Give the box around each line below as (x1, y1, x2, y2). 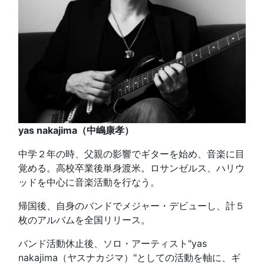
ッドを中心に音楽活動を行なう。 (18, 176, 160, 189)
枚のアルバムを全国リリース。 (18, 214, 150, 226)
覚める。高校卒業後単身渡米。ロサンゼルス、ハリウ (18, 162, 245, 174)
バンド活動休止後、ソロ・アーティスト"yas (18, 237, 207, 250)
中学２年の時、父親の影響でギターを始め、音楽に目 (18, 148, 245, 160)
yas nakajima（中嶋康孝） (18, 124, 134, 137)
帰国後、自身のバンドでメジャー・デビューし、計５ (18, 200, 245, 212)
